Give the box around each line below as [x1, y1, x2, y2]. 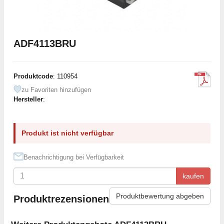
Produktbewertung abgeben [116, 191, 204, 200]
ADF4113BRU [13, 37, 76, 49]
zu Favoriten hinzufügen [21, 85, 91, 93]
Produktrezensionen [13, 193, 109, 205]
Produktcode [13, 72, 53, 80]
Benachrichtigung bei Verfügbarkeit [23, 153, 124, 161]
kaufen [182, 171, 204, 180]
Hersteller [13, 95, 43, 103]
